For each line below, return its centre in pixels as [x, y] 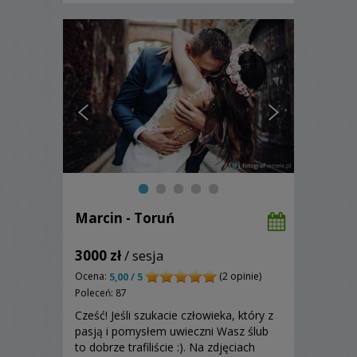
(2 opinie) [239, 276]
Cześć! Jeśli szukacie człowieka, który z [174, 315]
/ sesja [143, 255]
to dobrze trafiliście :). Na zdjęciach [165, 347]
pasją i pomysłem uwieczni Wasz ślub [172, 331]
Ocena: [92, 276]
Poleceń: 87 [101, 293]
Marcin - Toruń [125, 218]
